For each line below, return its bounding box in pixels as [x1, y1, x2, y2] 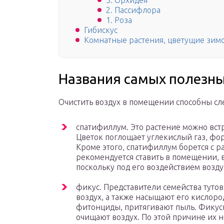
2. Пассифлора [106, 5, 160, 15]
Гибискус [84, 25, 117, 35]
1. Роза [106, 15, 132, 25]
